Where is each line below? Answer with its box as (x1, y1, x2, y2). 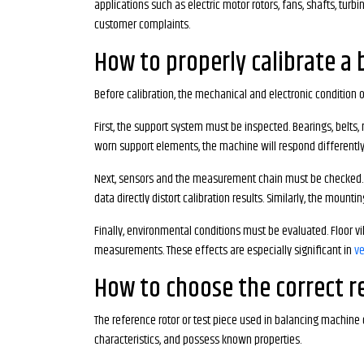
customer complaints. (94, 15, 190, 35)
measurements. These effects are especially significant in (94, 240, 354, 261)
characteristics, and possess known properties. (94, 330, 301, 350)
